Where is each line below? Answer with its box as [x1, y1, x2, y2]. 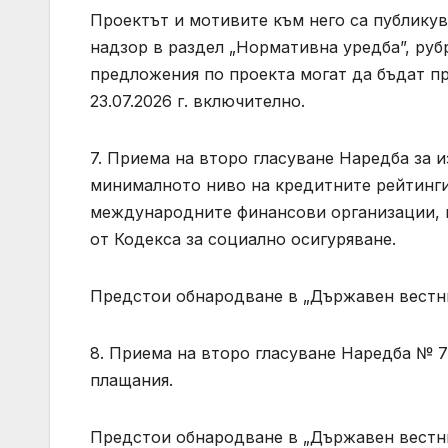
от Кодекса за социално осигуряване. [90, 229, 396, 250]
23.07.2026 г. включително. [90, 91, 305, 112]
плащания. [90, 370, 173, 391]
